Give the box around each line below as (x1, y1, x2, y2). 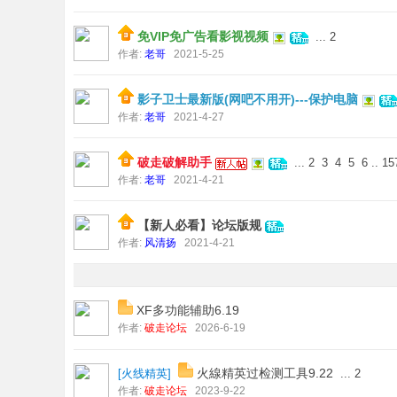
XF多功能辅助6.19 (136, 303, 239, 317)
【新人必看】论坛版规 (137, 218, 261, 232)
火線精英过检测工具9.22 (197, 366, 333, 380)
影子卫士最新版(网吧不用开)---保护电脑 (137, 92, 358, 106)
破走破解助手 (137, 155, 212, 169)
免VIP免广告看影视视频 (137, 29, 269, 43)
